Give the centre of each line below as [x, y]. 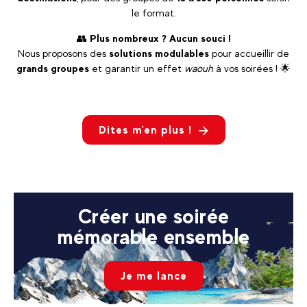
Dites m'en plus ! [145, 130]
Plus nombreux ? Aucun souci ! [160, 38]
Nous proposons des [63, 53]
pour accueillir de [249, 53]
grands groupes [53, 69]
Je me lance [153, 276]
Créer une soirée [153, 217]
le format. [153, 13]
